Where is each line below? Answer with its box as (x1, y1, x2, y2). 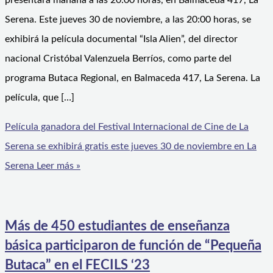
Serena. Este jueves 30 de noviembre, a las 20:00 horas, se (5, 15, 251, 25)
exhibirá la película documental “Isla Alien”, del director (5, 34, 238, 44)
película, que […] (5, 93, 74, 103)
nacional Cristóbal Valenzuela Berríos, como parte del (5, 54, 232, 64)
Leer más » (34, 161, 80, 171)
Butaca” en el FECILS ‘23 (5, 258, 150, 272)
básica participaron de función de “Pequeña (5, 238, 261, 252)
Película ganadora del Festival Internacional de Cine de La (5, 122, 249, 132)
